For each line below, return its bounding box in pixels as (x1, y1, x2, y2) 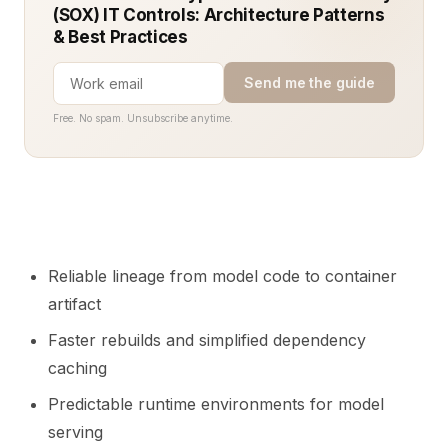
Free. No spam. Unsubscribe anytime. (53, 112, 233, 124)
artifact (48, 294, 101, 314)
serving (48, 422, 103, 442)
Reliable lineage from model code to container (48, 266, 397, 286)
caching (48, 358, 107, 378)
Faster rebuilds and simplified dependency (48, 330, 366, 350)
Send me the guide (244, 74, 375, 91)
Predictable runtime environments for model (48, 394, 384, 414)
